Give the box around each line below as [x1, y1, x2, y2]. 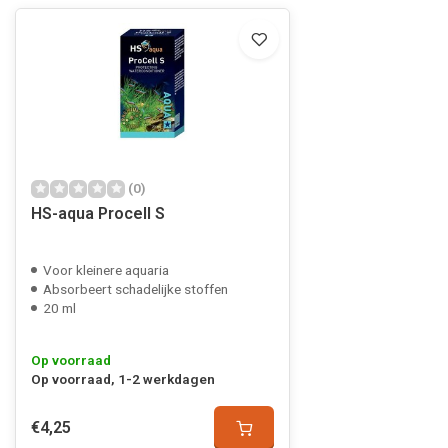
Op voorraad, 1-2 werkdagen [31, 371, 215, 387]
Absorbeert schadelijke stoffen [43, 281, 228, 297]
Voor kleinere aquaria [43, 262, 169, 278]
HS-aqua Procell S [31, 204, 165, 223]
